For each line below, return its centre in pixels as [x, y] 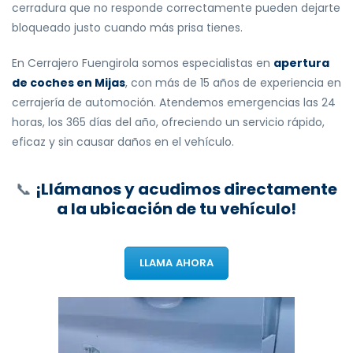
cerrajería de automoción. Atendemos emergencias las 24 [174, 103]
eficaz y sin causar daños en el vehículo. [123, 142]
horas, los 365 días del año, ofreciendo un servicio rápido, [168, 123]
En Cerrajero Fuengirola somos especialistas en [143, 63]
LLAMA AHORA [176, 263]
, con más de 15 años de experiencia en [233, 83]
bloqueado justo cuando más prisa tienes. [127, 28]
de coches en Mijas [69, 83]
